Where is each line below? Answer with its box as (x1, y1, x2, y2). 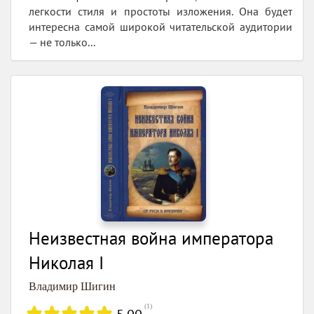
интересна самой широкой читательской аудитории (29, 19, 292, 34)
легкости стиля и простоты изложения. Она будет (29, 4, 292, 18)
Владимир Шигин (29, 280, 116, 292)
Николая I (29, 251, 104, 274)
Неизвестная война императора (29, 226, 273, 250)
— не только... (29, 34, 95, 49)
